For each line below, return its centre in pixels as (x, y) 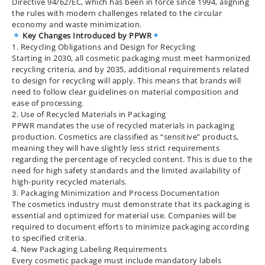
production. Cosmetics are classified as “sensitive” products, (125, 137)
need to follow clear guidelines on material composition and (125, 92)
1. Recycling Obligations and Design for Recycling (104, 47)
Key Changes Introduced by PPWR (86, 35)
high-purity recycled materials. (70, 182)
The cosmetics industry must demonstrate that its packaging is (131, 204)
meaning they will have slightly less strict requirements (116, 148)
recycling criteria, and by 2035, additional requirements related (130, 69)
